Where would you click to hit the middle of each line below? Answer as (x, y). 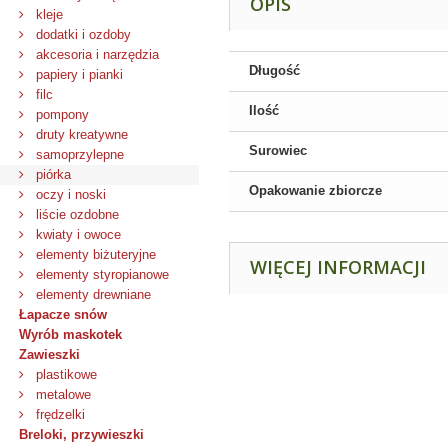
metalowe (61, 394)
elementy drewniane (91, 294)
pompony (60, 114)
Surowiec (278, 150)
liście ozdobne (75, 214)
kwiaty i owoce (76, 234)
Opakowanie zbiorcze (315, 190)
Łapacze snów (63, 314)
